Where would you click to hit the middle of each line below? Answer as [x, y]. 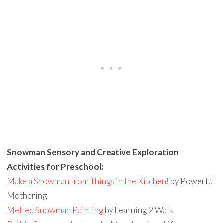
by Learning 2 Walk [138, 210]
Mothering [27, 195]
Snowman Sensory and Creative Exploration [93, 152]
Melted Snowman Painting [55, 210]
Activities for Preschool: [55, 166]
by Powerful [192, 181]
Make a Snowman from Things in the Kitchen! [88, 181]
